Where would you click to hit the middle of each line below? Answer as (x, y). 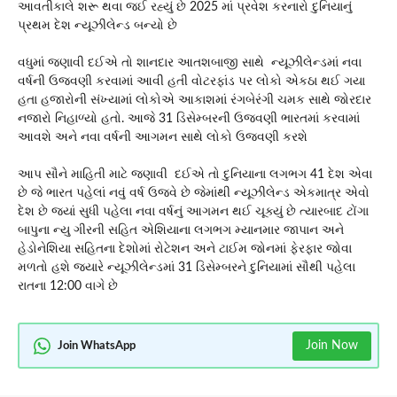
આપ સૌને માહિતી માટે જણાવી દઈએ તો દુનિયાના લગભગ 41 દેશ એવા (195, 175)
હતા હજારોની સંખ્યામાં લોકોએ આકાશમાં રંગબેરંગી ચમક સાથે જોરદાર (195, 101)
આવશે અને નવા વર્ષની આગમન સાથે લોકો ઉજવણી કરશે (164, 138)
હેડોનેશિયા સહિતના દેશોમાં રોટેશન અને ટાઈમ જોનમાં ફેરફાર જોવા (185, 249)
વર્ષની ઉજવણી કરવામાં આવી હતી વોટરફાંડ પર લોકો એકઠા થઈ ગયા (191, 82)
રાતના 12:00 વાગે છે (70, 287)
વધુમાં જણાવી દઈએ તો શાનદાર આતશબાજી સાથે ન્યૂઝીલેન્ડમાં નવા (190, 63)
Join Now (331, 345)
